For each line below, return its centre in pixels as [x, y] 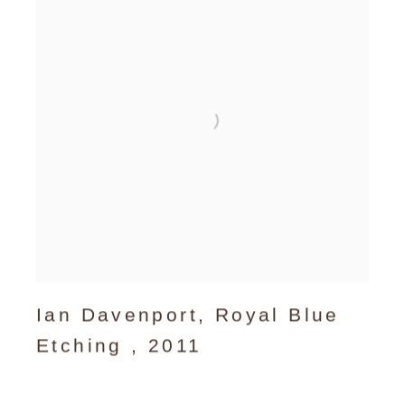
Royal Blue [277, 315]
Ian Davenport [117, 315]
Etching [84, 345]
